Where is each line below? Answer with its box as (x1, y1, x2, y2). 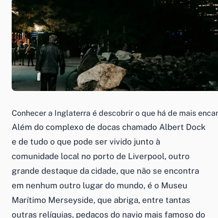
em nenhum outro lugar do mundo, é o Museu (12, 180, 187, 190)
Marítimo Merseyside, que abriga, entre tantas (12, 195, 190, 205)
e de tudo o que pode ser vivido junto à (12, 136, 160, 146)
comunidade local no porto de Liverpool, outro (12, 151, 190, 161)
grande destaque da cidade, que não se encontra (12, 165, 199, 176)
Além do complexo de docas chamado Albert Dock (12, 122, 206, 132)
